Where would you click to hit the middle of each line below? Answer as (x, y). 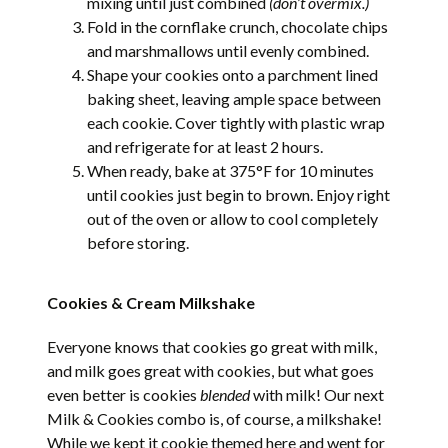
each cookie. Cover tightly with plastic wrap (236, 122)
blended (225, 394)
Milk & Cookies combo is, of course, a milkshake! (215, 418)
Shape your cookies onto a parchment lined (233, 74)
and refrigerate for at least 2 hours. (205, 146)
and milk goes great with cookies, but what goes (211, 370)
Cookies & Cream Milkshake (151, 302)
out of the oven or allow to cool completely (233, 218)
